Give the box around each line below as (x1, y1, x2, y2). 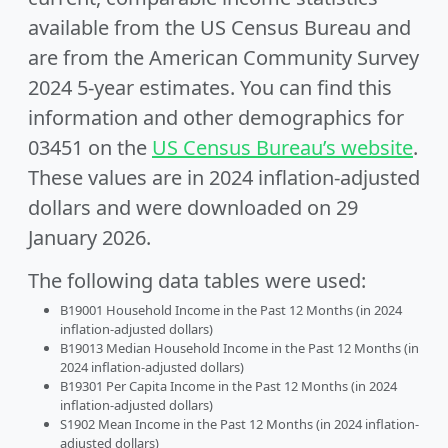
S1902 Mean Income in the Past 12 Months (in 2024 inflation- (60, 415, 419, 433)
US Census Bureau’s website (152, 134, 413, 161)
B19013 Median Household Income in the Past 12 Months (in (60, 339, 419, 357)
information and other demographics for (28, 104, 404, 131)
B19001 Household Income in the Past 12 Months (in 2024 (60, 301, 402, 319)
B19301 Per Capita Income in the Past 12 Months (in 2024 (60, 377, 397, 395)
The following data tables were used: (28, 267, 366, 294)
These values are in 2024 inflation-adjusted (28, 164, 420, 191)
